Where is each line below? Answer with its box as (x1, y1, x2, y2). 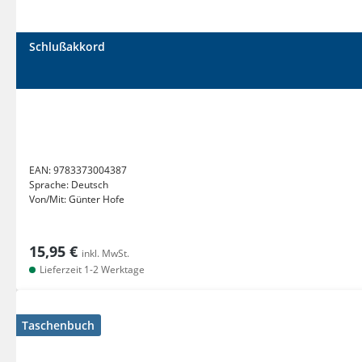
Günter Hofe (69, 192, 124, 206)
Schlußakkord (29, 39, 105, 54)
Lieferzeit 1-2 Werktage (37, 263, 145, 276)
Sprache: (29, 178, 71, 192)
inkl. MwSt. (82, 246, 129, 260)
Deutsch (71, 178, 108, 192)
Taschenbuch (22, 318, 95, 333)
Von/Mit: (29, 192, 69, 206)
